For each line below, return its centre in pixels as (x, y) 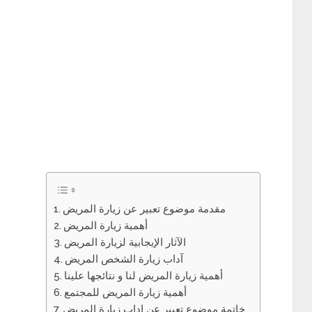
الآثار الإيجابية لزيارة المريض (125, 242)
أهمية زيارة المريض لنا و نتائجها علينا (144, 276)
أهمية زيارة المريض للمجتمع (126, 292)
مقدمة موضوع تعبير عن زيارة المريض (145, 209)
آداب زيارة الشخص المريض (124, 259)
